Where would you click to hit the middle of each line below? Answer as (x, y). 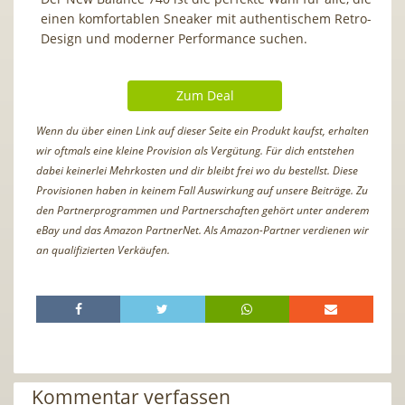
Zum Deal (205, 95)
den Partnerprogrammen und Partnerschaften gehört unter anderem (202, 210)
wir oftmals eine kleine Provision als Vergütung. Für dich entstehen (195, 150)
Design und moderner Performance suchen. (174, 38)
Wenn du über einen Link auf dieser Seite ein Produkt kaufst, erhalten (202, 130)
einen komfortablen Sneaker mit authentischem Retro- (206, 18)
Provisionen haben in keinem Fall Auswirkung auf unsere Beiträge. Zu (202, 190)
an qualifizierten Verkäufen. (103, 250)
